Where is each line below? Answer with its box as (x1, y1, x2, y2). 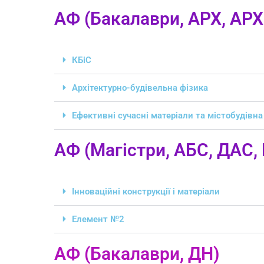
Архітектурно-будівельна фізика (72, 82, 208, 94)
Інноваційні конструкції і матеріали (72, 186, 220, 197)
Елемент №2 (72, 214, 124, 225)
